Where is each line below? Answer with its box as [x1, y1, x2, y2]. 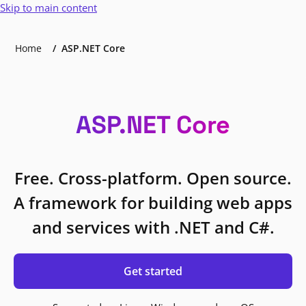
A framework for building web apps [14, 191, 292, 214]
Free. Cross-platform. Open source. [14, 167, 292, 189]
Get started [124, 264, 182, 279]
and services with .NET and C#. [31, 216, 275, 238]
